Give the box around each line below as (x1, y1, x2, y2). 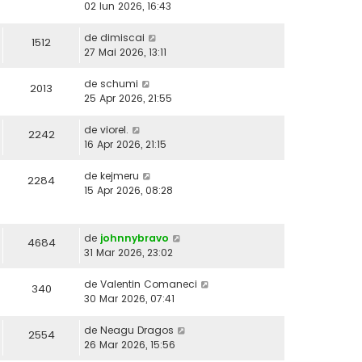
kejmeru (100, 169, 139, 183)
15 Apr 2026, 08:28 (84, 183, 173, 198)
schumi (100, 77, 138, 91)
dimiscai (100, 31, 145, 45)
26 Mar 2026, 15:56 (84, 338, 175, 352)
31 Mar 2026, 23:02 (84, 246, 173, 260)
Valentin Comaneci (100, 277, 197, 292)
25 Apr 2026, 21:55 (84, 91, 172, 106)
